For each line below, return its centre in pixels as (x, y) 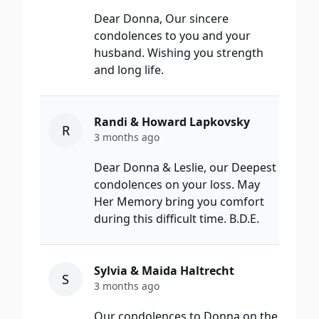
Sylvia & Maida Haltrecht (164, 271)
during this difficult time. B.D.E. (177, 219)
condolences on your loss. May (177, 185)
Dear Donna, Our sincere (161, 19)
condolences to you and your (172, 36)
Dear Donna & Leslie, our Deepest (185, 168)
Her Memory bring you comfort (179, 202)
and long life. (129, 70)
